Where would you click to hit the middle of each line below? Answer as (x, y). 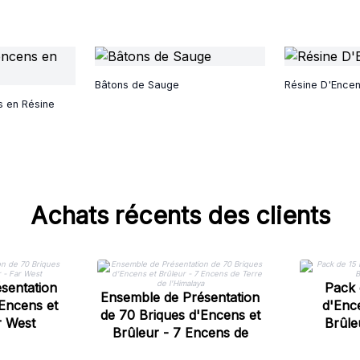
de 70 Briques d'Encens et (180, 315)
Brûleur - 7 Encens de (180, 333)
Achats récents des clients (180, 215)
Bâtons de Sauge (137, 85)
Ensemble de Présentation (180, 297)
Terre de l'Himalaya (180, 350)
